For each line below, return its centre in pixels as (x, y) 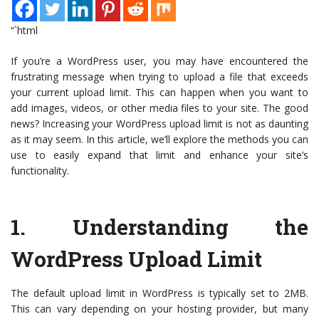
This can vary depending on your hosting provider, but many (159, 309)
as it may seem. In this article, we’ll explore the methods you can (159, 140)
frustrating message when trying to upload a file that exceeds (159, 77)
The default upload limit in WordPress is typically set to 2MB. (159, 293)
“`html (24, 31)
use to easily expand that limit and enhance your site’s (159, 155)
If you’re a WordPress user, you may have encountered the (159, 61)
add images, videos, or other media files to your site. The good (159, 108)
